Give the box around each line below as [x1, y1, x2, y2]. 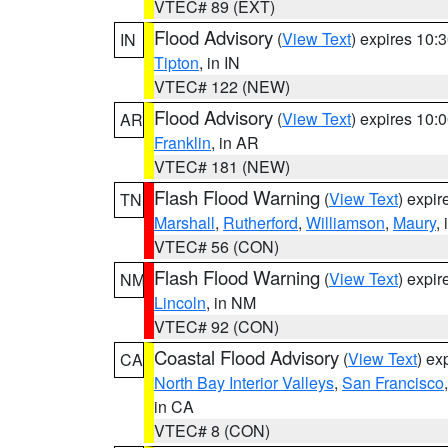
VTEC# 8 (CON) [154, 419, 270, 442]
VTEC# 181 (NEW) [154, 155, 290, 178]
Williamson [306, 211, 385, 234]
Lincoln [154, 291, 206, 314]
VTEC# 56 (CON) [154, 235, 279, 258]
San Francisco [342, 371, 444, 394]
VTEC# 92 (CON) [154, 315, 279, 338]
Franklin [154, 131, 211, 154]
